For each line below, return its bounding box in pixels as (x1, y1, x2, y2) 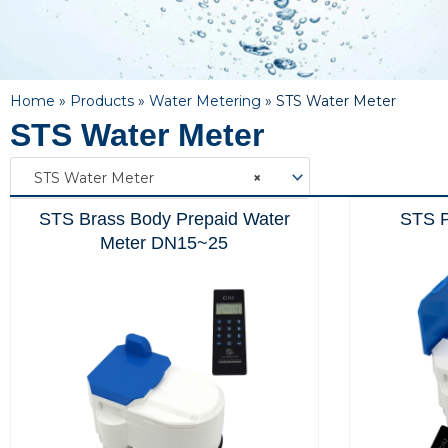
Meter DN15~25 (100, 233, 229, 254)
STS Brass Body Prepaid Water (38, 209, 290, 230)
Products (70, 92, 134, 110)
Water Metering (149, 92, 261, 110)
